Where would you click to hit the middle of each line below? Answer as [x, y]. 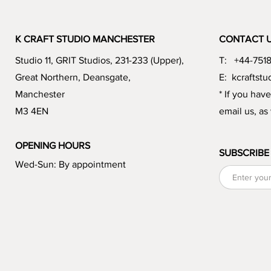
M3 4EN [32, 111]
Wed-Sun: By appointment [71, 165]
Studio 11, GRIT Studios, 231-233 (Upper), [100, 60]
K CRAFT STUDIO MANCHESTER [85, 39]
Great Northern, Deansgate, [73, 77]
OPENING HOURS [53, 146]
